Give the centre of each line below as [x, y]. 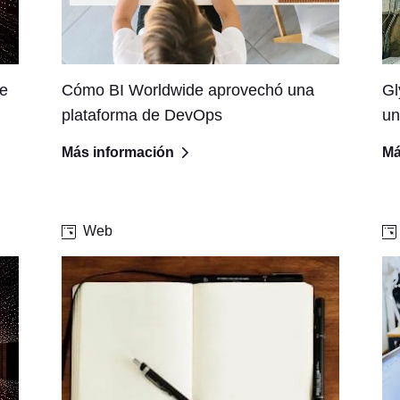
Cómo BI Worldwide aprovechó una [187, 90]
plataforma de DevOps [142, 115]
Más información [117, 152]
